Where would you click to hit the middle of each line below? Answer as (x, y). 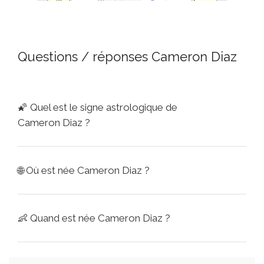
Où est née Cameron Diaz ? (88, 170)
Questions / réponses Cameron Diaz (127, 57)
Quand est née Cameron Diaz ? (100, 218)
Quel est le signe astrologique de (104, 107)
